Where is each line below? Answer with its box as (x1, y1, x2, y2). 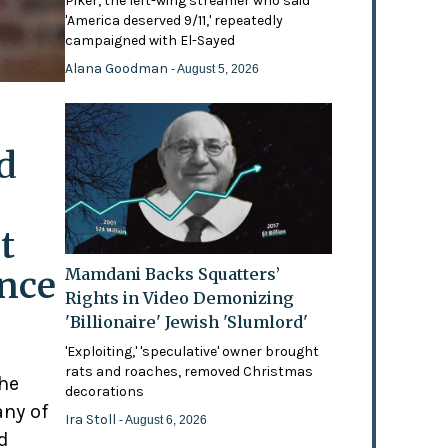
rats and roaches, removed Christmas (65, 362, 314, 380)
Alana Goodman (65, 60, 172, 78)
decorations (65, 382, 145, 400)
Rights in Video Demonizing (65, 287, 295, 308)
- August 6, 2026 (119, 412, 208, 427)
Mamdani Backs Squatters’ (65, 263, 281, 284)
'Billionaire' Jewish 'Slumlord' (65, 311, 309, 332)
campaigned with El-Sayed (65, 32, 236, 50)
